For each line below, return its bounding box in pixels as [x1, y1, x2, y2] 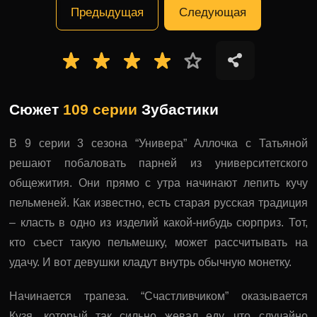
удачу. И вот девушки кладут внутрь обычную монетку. [9, 255, 292, 268]
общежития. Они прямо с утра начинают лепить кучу [9, 176, 308, 189]
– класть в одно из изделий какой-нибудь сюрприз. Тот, [9, 216, 308, 229]
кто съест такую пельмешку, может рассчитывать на [9, 236, 308, 248]
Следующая [178, 5, 246, 19]
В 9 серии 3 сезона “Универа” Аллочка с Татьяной [9, 137, 308, 149]
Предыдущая [70, 5, 144, 19]
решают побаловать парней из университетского [9, 156, 308, 169]
